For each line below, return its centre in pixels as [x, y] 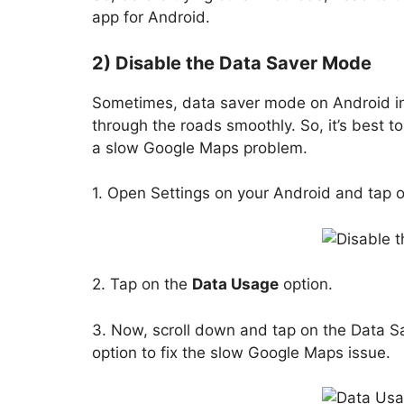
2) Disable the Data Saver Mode [232, 63]
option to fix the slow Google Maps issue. [241, 352]
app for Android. [151, 18]
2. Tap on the [142, 285]
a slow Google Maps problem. [200, 147]
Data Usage [235, 285]
